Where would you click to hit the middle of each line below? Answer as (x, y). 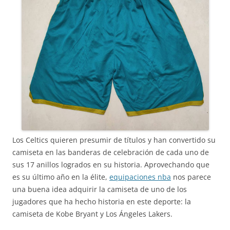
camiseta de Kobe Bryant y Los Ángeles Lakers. (92, 214)
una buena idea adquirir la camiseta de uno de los (100, 189)
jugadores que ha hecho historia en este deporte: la (102, 201)
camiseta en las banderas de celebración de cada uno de (111, 152)
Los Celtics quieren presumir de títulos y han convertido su (114, 140)
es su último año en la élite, (61, 177)
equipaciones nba (140, 177)
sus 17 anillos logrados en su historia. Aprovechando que (111, 164)
